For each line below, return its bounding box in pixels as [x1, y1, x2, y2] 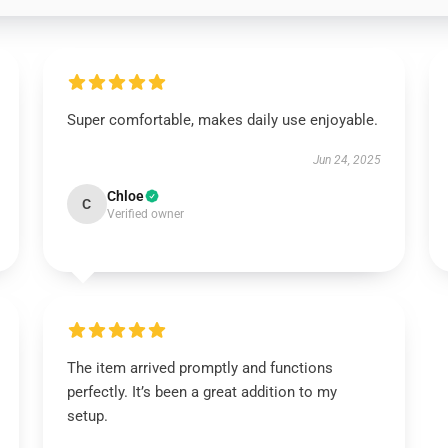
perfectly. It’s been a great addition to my [66, 383, 337, 401]
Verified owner [106, 207, 184, 221]
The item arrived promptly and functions [66, 359, 333, 377]
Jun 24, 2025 [313, 153, 382, 167]
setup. [66, 407, 108, 425]
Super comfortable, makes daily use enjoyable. [66, 111, 378, 129]
